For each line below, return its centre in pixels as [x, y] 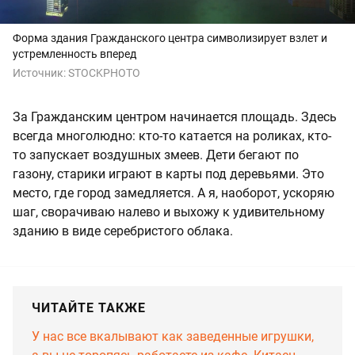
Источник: [40, 73]
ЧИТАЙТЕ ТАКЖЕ [89, 307]
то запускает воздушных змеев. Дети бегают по [156, 155]
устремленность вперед [74, 53]
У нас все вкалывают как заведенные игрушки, [173, 336]
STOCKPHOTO [104, 73]
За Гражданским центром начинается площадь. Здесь [175, 116]
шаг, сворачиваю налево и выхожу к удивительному [169, 212]
